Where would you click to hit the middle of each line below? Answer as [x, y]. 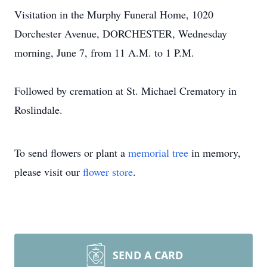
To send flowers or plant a [71, 153]
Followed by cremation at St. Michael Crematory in [125, 91]
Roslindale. [38, 110]
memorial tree [158, 153]
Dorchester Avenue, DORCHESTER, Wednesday [121, 33]
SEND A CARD [148, 255]
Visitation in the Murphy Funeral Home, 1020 [114, 14]
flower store [108, 172]
